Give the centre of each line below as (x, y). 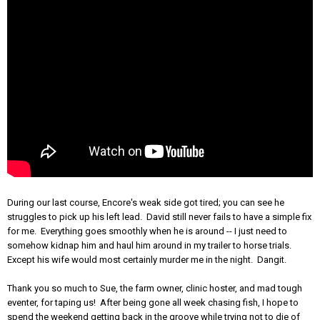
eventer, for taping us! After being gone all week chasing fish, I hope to (153, 302)
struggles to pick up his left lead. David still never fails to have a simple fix (159, 216)
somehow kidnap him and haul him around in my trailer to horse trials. (150, 245)
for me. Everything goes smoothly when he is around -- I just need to (147, 231)
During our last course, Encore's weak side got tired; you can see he (146, 202)
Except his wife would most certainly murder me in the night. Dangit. (147, 259)
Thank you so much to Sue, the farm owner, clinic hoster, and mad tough (155, 288)
